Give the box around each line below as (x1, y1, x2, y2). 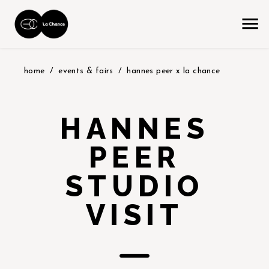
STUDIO (65, 169, 204, 203)
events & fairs (58, 67, 113, 76)
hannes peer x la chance (127, 67, 220, 76)
